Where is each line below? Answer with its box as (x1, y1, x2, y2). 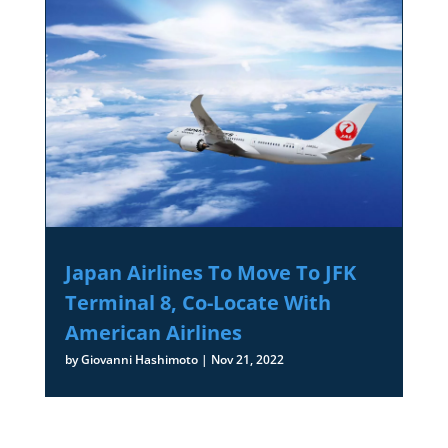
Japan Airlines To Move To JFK (64, 259, 356, 287)
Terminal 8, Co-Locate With (64, 289, 331, 317)
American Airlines (64, 319, 242, 347)
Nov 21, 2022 (210, 351, 284, 369)
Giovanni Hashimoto (80, 351, 198, 369)
